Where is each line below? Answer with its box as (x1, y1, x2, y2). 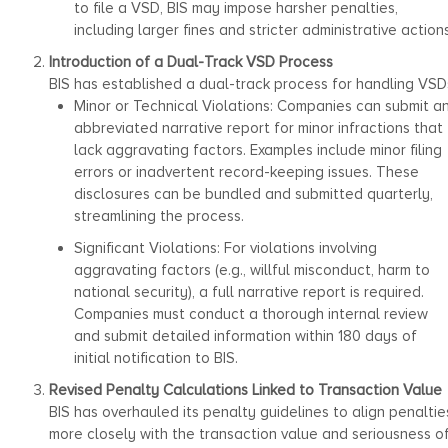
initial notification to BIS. (73, 348, 238, 367)
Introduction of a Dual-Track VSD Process (48, 52, 333, 71)
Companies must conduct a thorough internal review (73, 304, 428, 323)
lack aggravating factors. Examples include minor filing (73, 140, 442, 159)
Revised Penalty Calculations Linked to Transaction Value (48, 380, 442, 399)
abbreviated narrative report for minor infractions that (73, 118, 443, 137)
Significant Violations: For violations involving (73, 238, 377, 257)
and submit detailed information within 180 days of (73, 326, 417, 345)
